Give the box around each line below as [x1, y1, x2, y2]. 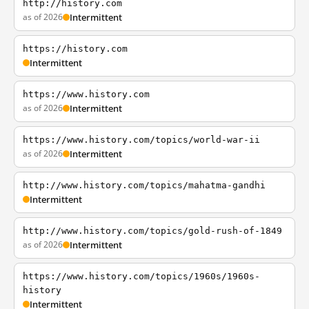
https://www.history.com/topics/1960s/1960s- [23, 271, 260, 281]
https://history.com [23, 43, 128, 54]
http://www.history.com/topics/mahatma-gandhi [23, 180, 266, 190]
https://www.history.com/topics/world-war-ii [23, 134, 260, 145]
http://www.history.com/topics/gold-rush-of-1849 [23, 226, 282, 236]
